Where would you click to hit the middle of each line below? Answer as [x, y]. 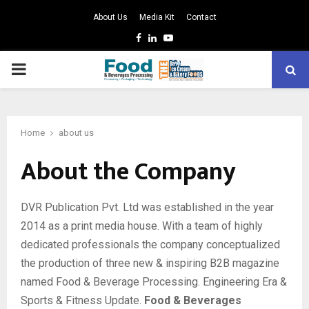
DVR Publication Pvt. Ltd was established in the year [147, 207]
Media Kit [157, 17]
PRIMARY [46, 69]
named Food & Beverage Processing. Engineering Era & [154, 281]
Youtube [191, 37]
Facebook [162, 37]
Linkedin [174, 37]
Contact [201, 17]
